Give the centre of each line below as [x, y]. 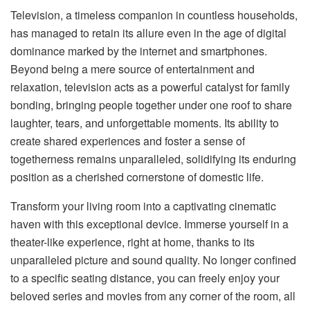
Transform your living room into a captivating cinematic [143, 206]
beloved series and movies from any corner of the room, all [153, 295]
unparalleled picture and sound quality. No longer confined [153, 259]
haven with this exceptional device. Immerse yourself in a [149, 224]
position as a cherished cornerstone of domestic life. [137, 176]
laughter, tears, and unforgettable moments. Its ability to [145, 122]
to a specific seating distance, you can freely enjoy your [145, 277]
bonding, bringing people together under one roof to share [151, 104]
